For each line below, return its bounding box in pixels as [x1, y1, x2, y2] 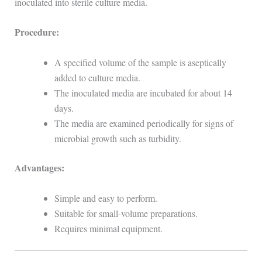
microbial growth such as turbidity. [54, 132, 181, 145]
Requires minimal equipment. [54, 222, 163, 235]
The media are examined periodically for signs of [54, 117, 233, 130]
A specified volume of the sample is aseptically [54, 56, 226, 69]
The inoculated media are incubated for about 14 [54, 87, 232, 99]
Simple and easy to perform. [54, 191, 157, 204]
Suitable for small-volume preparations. [54, 206, 198, 219]
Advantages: [14, 161, 64, 175]
